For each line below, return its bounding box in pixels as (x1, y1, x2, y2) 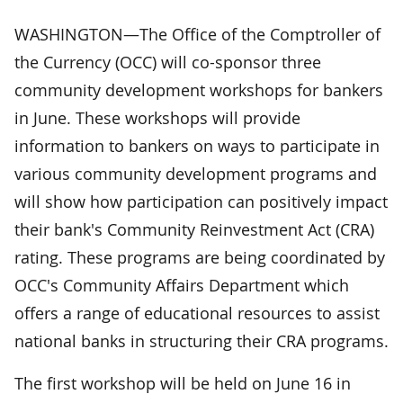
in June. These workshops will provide (14, 106, 300, 129)
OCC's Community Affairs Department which (14, 273, 349, 296)
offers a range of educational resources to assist (14, 301, 380, 324)
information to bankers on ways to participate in (14, 134, 380, 157)
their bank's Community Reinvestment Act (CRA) (14, 218, 374, 240)
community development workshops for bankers (14, 78, 383, 101)
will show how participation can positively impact (14, 190, 388, 212)
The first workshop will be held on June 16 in (14, 372, 351, 394)
